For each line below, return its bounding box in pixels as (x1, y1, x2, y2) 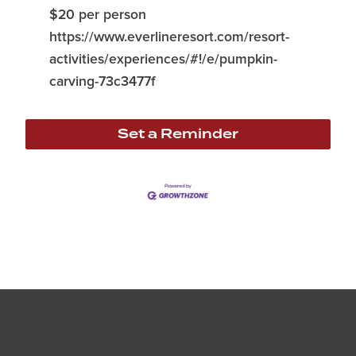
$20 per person (49, 8, 146, 22)
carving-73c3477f (49, 75, 155, 89)
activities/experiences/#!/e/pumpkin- (49, 52, 277, 67)
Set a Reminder (118, 126, 238, 141)
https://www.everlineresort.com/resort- (49, 30, 289, 44)
